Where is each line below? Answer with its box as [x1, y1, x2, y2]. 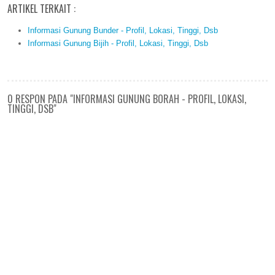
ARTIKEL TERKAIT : [7, 1, 76, 17]
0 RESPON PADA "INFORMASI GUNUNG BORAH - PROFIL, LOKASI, [7, 91, 246, 106]
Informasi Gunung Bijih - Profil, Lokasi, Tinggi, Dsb [27, 38, 208, 48]
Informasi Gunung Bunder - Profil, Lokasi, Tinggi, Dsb [27, 25, 218, 35]
